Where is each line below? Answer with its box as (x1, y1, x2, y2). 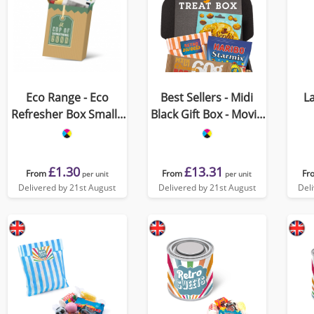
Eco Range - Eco (25, 90, 109, 105)
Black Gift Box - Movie (151, 107, 264, 122)
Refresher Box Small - (11, 107, 123, 122)
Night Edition (172, 123, 242, 139)
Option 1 (44, 123, 90, 139)
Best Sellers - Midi (161, 90, 254, 105)
